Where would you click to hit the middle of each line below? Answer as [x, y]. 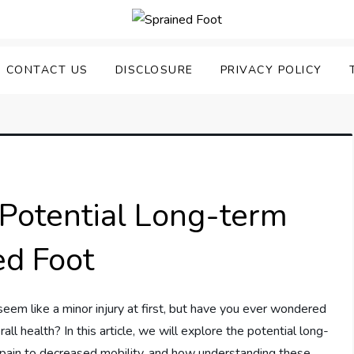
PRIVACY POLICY [271, 70]
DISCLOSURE [154, 70]
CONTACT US [47, 70]
